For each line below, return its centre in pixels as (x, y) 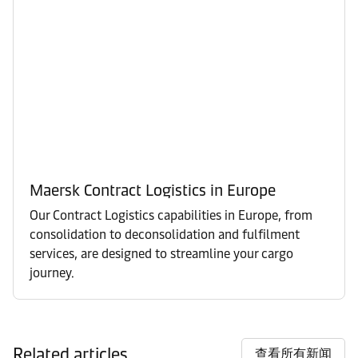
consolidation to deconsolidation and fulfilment (165, 234)
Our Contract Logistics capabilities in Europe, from (171, 215)
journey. (52, 272)
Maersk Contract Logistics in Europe (153, 190)
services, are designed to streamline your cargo (161, 253)
